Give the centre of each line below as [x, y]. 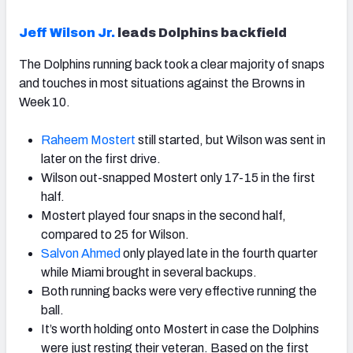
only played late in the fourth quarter [219, 253]
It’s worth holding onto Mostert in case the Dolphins [180, 329]
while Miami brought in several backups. [149, 272]
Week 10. [46, 102]
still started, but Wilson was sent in [230, 140]
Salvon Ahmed [81, 253]
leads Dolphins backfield [201, 33]
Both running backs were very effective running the [179, 291]
